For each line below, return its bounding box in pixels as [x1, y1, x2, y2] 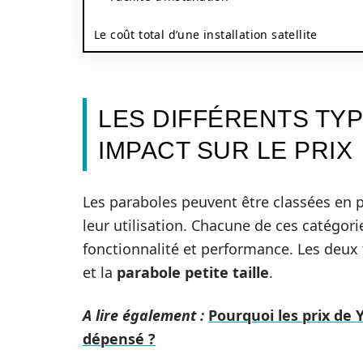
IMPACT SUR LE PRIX [98, 137, 352, 164]
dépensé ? [83, 329, 156, 348]
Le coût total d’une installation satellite [94, 27, 318, 42]
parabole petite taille [117, 263, 269, 282]
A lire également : [83, 305, 204, 325]
